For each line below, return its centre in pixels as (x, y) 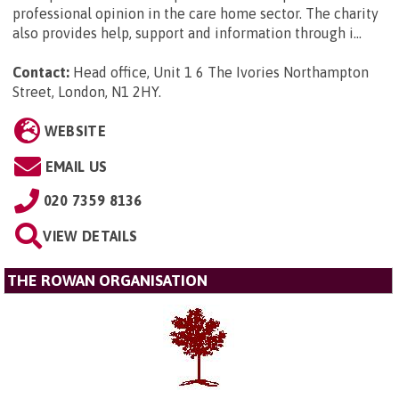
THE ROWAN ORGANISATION (107, 281)
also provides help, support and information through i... (187, 33)
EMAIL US (76, 167)
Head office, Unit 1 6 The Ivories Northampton (221, 73)
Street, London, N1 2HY (85, 92)
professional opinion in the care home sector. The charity (195, 14)
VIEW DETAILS (90, 236)
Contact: (41, 73)
